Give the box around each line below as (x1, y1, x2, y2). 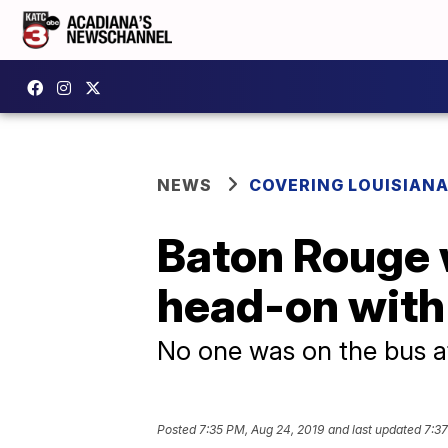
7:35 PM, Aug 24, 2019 (199, 422, 324, 438)
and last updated (328, 422, 421, 438)
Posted (157, 422, 199, 438)
